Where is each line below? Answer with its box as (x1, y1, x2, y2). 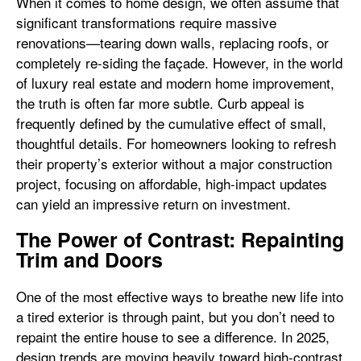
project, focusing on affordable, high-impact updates (16, 173, 327, 193)
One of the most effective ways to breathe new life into (16, 286, 343, 306)
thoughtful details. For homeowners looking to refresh (16, 133, 336, 153)
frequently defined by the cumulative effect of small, (16, 113, 326, 133)
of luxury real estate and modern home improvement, (16, 73, 334, 93)
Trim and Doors (16, 245, 163, 274)
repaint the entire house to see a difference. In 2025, (16, 326, 330, 346)
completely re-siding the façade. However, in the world (16, 52, 342, 73)
